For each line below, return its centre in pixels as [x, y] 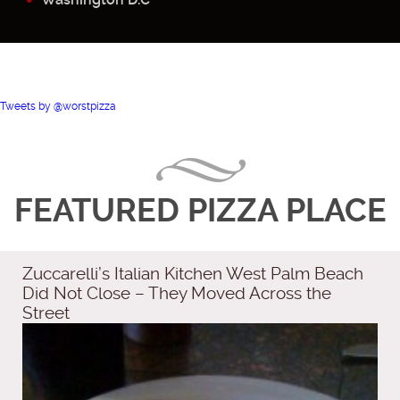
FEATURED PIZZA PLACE [200, 210]
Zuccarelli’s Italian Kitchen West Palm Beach [193, 274]
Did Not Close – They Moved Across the [177, 293]
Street [46, 313]
